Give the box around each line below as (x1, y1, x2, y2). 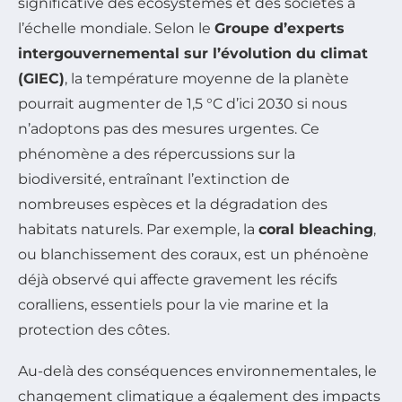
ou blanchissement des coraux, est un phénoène (18, 246, 369, 264)
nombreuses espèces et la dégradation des (18, 196, 328, 214)
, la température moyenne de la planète (65, 70, 349, 88)
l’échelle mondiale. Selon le (18, 20, 214, 38)
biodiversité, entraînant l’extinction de (18, 170, 290, 188)
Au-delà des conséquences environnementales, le (18, 363, 377, 380)
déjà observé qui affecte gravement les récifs (18, 271, 337, 289)
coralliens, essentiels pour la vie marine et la (18, 296, 328, 314)
